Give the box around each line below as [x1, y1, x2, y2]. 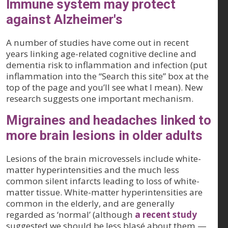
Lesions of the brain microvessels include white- [6, 153, 201, 165]
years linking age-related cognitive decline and [6, 48, 196, 60]
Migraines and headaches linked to [6, 112, 211, 128]
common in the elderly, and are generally [6, 197, 175, 210]
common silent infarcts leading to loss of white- [6, 175, 199, 187]
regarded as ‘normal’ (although [6, 209, 135, 221]
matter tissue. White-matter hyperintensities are [6, 186, 203, 198]
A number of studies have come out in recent [6, 37, 189, 49]
